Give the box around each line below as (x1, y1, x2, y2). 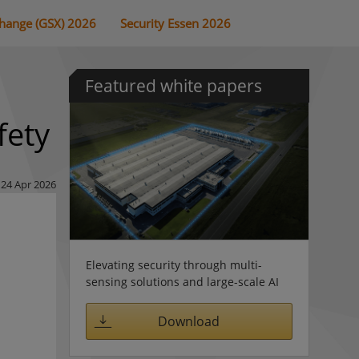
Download (158, 312, 220, 330)
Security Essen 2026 (120, 14, 231, 31)
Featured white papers (84, 75, 262, 97)
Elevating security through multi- (85, 257, 262, 273)
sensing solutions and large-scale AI (85, 274, 279, 290)
